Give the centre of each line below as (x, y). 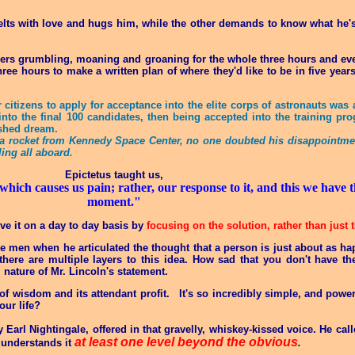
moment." (114, 202)
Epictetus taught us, (114, 175)
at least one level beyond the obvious (186, 342)
